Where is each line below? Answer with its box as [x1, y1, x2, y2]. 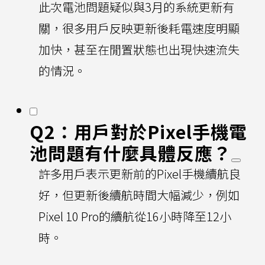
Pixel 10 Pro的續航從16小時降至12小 [38, 207, 231, 225]
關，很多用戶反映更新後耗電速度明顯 [38, 19, 240, 37]
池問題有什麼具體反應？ [30, 139, 231, 166]
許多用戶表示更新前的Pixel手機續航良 [38, 164, 241, 182]
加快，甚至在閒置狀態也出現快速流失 [38, 40, 240, 58]
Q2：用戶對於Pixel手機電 [30, 118, 247, 144]
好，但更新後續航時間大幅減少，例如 [38, 186, 240, 203]
